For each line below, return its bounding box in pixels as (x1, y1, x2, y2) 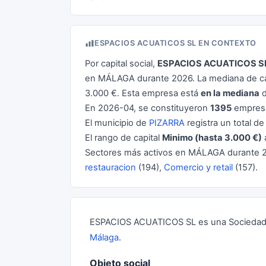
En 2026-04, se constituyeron (85, 103, 210, 113)
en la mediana (201, 88, 259, 99)
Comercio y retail (164, 162, 233, 173)
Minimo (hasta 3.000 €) (162, 132, 262, 143)
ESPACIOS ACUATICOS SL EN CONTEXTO (94, 39, 256, 47)
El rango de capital (85, 132, 162, 143)
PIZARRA (149, 118, 185, 128)
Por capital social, (85, 58, 157, 69)
